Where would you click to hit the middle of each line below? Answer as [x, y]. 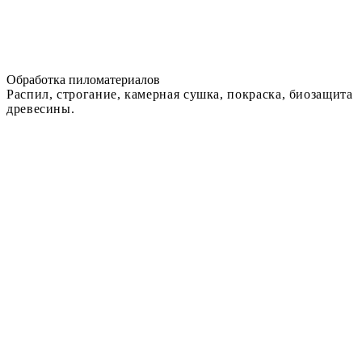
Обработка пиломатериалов [83, 80]
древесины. [41, 109]
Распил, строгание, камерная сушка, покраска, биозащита [180, 95]
